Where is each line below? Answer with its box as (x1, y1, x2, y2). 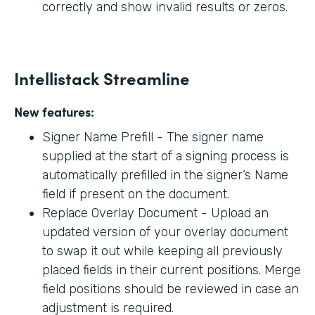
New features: (14, 103, 94, 121)
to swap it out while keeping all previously (42, 243, 283, 259)
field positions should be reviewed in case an (42, 281, 299, 297)
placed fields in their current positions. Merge (42, 262, 301, 278)
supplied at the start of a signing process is (42, 148, 289, 165)
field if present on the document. (42, 186, 233, 202)
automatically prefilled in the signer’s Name (42, 167, 288, 184)
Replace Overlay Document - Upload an (42, 205, 269, 221)
